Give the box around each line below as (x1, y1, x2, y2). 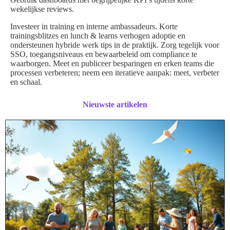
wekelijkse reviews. (10, 5, 74, 14)
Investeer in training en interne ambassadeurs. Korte (10, 22, 178, 31)
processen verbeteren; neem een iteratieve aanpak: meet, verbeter (10, 68, 219, 78)
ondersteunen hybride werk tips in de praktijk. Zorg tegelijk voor (10, 41, 219, 50)
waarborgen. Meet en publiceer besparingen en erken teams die (10, 59, 214, 68)
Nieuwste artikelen (83, 100, 147, 109)
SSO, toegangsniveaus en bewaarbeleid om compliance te (10, 50, 197, 59)
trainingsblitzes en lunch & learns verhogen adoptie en (10, 31, 185, 41)
